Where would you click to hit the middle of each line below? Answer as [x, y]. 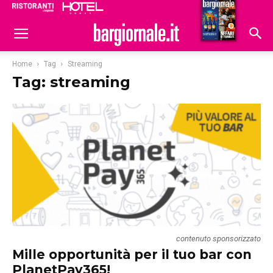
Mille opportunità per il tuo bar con [132, 255]
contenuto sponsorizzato [218, 239]
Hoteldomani [214, 11]
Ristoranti [157, 10]
